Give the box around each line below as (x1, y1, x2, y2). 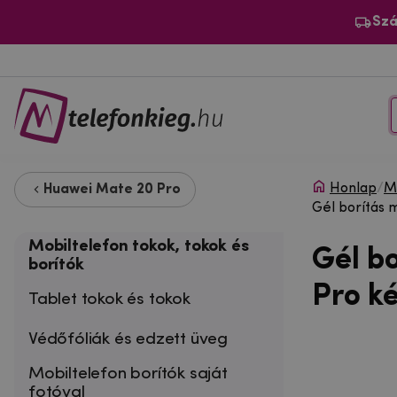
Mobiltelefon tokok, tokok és (28, 237, 249, 255)
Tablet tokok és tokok (28, 290, 191, 308)
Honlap (330, 181, 377, 196)
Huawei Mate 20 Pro (43, 182, 181, 197)
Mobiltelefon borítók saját (28, 364, 228, 383)
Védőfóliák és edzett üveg (28, 330, 229, 348)
